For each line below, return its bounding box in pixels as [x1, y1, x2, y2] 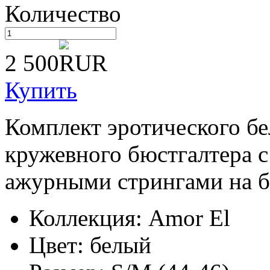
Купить [5, 77, 77, 103]
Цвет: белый [29, 231, 151, 258]
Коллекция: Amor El [29, 204, 230, 231]
